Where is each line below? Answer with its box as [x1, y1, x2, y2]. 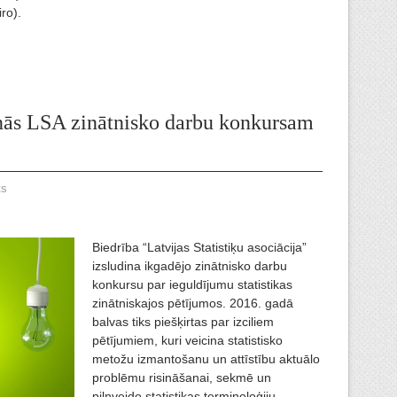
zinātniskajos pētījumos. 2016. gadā [92, 296, 293, 311]
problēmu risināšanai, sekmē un [92, 370, 271, 385]
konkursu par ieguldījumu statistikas [92, 277, 292, 292]
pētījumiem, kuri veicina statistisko [92, 333, 283, 348]
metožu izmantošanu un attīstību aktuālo [92, 352, 320, 367]
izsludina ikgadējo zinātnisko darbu [92, 259, 287, 274]
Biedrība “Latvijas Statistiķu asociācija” [92, 240, 307, 255]
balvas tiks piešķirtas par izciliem [92, 315, 274, 330]
